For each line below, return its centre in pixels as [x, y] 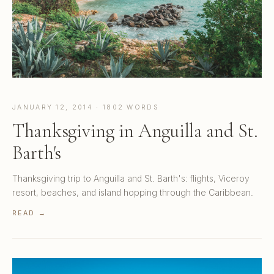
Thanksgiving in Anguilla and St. [135, 131]
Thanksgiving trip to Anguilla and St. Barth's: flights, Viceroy [131, 179]
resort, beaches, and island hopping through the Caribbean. [133, 193]
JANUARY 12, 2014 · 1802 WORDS [86, 108]
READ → [29, 213]
